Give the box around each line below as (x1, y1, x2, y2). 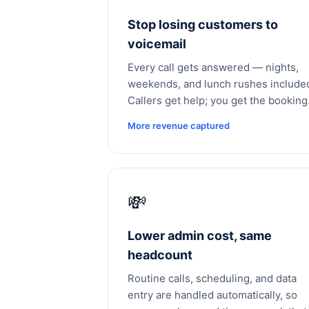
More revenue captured (128, 120, 230, 131)
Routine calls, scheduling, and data (128, 272, 297, 285)
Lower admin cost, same (128, 228, 272, 243)
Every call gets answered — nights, (128, 61, 299, 74)
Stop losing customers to (128, 17, 278, 32)
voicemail (128, 37, 186, 51)
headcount (128, 248, 192, 262)
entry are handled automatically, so (128, 288, 297, 301)
